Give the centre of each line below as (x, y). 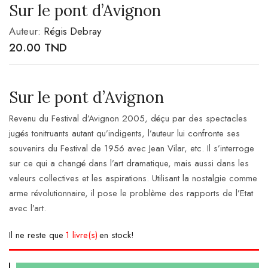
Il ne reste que (36, 235)
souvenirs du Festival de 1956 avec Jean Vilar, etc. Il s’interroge (132, 148)
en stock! (117, 235)
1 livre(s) (81, 235)
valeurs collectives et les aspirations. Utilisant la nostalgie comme (133, 178)
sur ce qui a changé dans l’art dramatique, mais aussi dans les (129, 163)
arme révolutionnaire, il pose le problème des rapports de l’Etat (131, 193)
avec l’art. (28, 208)
